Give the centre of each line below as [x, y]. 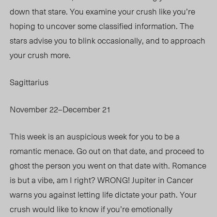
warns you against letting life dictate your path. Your [103, 194]
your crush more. [41, 55]
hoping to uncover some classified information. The [102, 26]
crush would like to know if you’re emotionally [91, 209]
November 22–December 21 [60, 109]
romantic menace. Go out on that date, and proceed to [107, 151]
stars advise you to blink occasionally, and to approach [108, 40]
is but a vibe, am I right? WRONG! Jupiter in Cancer [101, 180]
